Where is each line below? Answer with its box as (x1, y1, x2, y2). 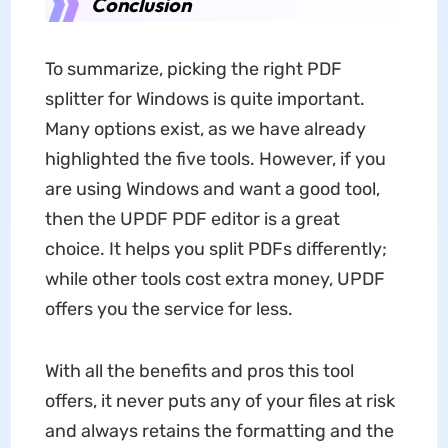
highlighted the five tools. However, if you (44, 147, 386, 170)
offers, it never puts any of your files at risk (44, 389, 395, 412)
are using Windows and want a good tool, (44, 177, 380, 200)
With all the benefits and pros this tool (44, 359, 354, 382)
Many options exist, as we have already (44, 117, 366, 140)
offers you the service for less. (44, 297, 293, 320)
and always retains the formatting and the (44, 419, 394, 442)
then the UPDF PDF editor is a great (44, 207, 340, 230)
